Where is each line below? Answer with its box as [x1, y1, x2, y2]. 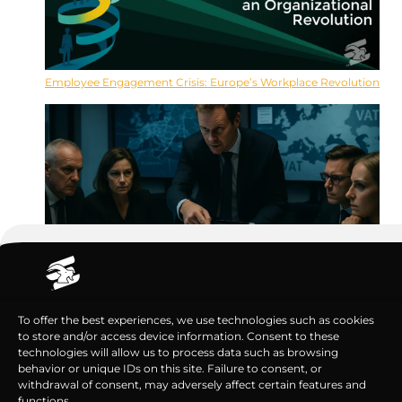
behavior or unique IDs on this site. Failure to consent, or [18, 362, 322, 375]
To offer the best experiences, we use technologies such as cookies [18, 313, 374, 327]
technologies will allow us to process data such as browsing [18, 345, 338, 359]
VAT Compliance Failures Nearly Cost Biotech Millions [45, 296, 333, 310]
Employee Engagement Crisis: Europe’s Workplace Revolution [45, 75, 380, 90]
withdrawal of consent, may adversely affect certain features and [18, 378, 366, 391]
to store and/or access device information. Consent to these [18, 329, 339, 343]
